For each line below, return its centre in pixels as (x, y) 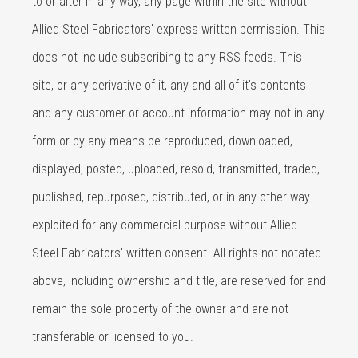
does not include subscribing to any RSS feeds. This (167, 57)
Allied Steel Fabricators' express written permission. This (179, 29)
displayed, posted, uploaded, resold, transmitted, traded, (176, 169)
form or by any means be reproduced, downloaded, (162, 141)
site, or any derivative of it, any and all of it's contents (169, 85)
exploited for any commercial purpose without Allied (165, 225)
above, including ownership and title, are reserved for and (179, 281)
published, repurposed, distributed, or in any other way (171, 197)
